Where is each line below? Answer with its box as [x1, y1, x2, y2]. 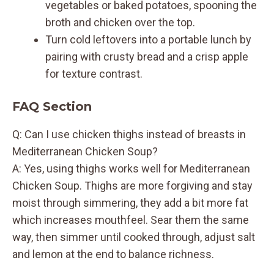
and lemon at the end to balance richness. [12, 247, 214, 261]
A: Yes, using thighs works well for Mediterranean [12, 161, 250, 175]
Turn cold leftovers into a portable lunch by [45, 32, 251, 46]
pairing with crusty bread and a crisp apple [45, 50, 248, 63]
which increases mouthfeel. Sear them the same [12, 213, 249, 226]
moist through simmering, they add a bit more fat [12, 196, 248, 209]
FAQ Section [12, 98, 92, 114]
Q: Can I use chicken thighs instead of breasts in [12, 127, 246, 141]
